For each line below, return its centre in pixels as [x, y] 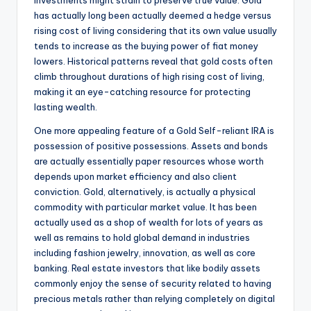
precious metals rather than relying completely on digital [154, 299]
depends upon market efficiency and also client [135, 177]
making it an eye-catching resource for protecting [142, 92]
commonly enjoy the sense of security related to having [153, 284]
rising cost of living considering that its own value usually [155, 31]
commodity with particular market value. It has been [145, 207]
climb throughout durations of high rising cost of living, [149, 77]
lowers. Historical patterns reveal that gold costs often [153, 61]
